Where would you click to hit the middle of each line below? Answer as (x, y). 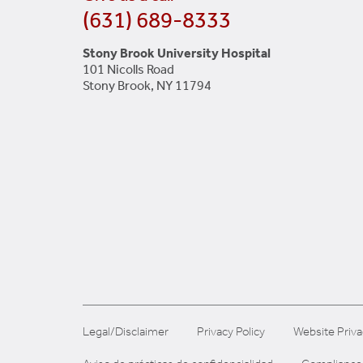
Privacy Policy (231, 332)
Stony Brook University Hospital (177, 53)
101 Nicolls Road (128, 70)
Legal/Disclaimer (126, 332)
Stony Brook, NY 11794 (147, 86)
